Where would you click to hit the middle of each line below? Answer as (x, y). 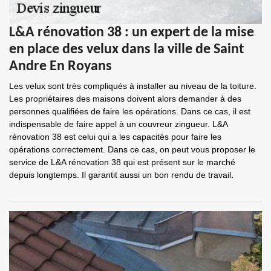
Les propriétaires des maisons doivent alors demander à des (125, 99)
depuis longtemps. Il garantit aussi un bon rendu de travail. (121, 175)
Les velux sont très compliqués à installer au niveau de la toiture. (133, 86)
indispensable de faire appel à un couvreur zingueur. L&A (118, 124)
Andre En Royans (60, 67)
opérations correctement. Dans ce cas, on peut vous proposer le (132, 149)
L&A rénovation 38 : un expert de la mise (132, 33)
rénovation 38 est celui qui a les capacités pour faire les (115, 137)
